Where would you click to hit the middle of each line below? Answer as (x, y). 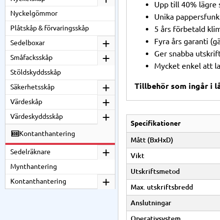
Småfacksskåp (31, 57)
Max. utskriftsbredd (162, 187)
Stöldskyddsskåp (36, 72)
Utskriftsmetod (155, 171)
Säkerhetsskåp (32, 87)
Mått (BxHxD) (152, 140)
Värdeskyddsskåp (37, 116)
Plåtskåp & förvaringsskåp (50, 28)
